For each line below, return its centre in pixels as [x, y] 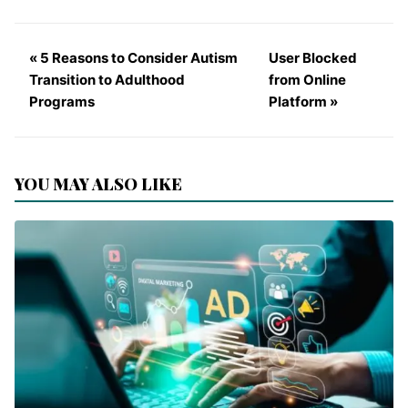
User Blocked [313, 57]
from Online [308, 79]
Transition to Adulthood [107, 79]
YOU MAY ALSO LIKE [98, 184]
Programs [62, 101]
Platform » [304, 101]
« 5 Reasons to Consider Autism [133, 57]
